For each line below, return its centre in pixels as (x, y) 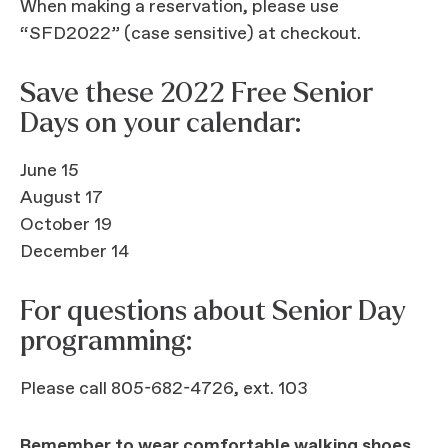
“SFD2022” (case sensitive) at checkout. (190, 34)
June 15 (49, 171)
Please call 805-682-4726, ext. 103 (164, 389)
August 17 (61, 198)
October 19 (66, 225)
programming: (106, 341)
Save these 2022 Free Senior (196, 93)
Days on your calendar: (160, 123)
